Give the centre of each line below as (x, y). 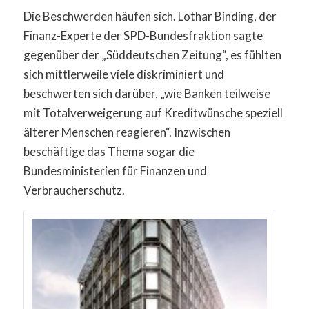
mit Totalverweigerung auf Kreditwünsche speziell (153, 112)
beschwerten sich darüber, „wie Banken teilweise (147, 93)
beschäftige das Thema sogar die (109, 151)
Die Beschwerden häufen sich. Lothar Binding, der (150, 16)
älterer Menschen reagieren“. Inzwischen (127, 132)
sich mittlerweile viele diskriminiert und (123, 74)
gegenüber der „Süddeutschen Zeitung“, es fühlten (152, 54)
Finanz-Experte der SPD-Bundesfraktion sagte (143, 35)
